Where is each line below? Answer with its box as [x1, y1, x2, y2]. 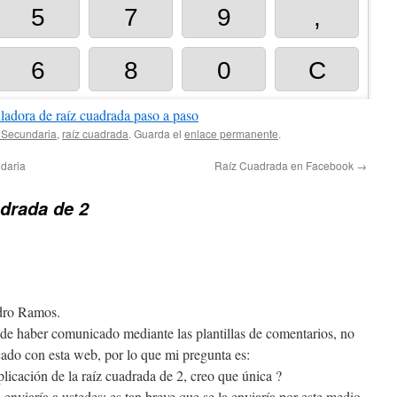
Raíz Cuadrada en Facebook [214, 158, 356, 173]
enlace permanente [184, 126, 278, 141]
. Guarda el [128, 126, 184, 141]
